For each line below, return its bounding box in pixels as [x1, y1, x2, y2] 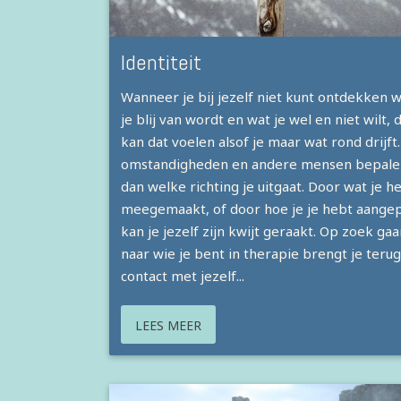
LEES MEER [134, 316, 201, 334]
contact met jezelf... [120, 267, 244, 286]
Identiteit [120, 48, 201, 77]
